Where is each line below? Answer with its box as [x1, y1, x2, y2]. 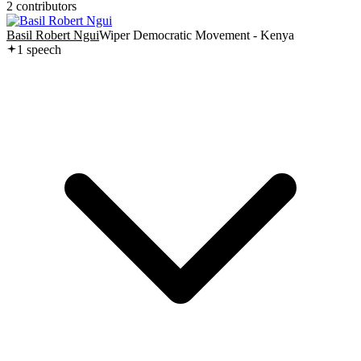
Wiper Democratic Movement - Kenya [99, 27, 294, 42]
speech [23, 42, 61, 56]
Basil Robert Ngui [6, 27, 99, 42]
